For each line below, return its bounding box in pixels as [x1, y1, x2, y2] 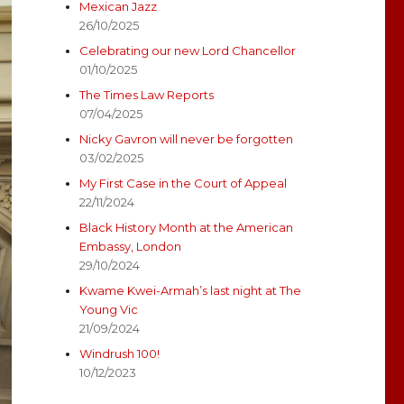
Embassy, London [79, 239, 182, 254]
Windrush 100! [79, 346, 161, 362]
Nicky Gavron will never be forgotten [79, 132, 294, 147]
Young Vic [79, 302, 139, 317]
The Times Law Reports [79, 87, 215, 103]
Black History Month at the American [79, 220, 294, 235]
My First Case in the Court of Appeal [79, 176, 288, 191]
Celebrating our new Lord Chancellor [79, 43, 297, 59]
